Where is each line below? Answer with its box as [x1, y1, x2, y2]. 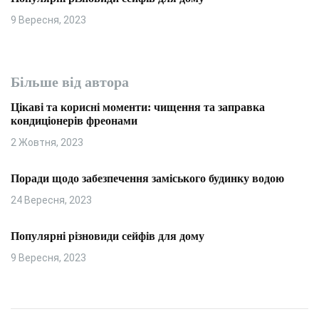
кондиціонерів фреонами [11, 115, 137, 127]
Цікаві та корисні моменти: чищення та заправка [11, 101, 265, 113]
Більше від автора [11, 74, 129, 90]
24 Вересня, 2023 [11, 194, 92, 206]
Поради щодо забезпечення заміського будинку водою [11, 172, 284, 184]
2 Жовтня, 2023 [11, 137, 83, 148]
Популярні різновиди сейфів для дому [11, 230, 204, 242]
